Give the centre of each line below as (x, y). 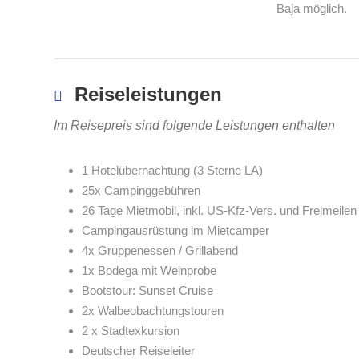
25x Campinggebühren (141, 190)
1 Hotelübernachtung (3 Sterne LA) (172, 170)
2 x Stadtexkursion (131, 331)
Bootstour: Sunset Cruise (147, 290)
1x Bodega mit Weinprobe (149, 270)
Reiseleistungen (148, 94)
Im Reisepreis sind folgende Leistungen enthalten (194, 125)
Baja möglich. (312, 8)
